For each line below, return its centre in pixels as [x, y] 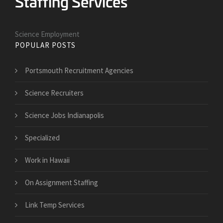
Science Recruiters [54, 93]
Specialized [42, 138]
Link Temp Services [55, 205]
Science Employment [47, 34]
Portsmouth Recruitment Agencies [79, 71]
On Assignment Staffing [61, 183]
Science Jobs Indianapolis [64, 115]
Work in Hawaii [47, 160]
